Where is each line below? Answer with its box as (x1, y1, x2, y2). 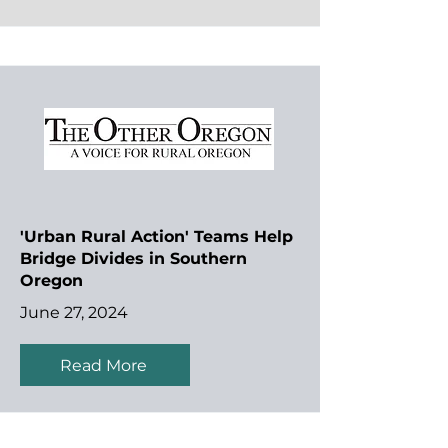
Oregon (20, 271, 83, 290)
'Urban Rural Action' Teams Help (20, 227, 293, 246)
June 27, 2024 (20, 303, 128, 322)
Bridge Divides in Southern (20, 249, 247, 268)
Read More (59, 355, 147, 375)
